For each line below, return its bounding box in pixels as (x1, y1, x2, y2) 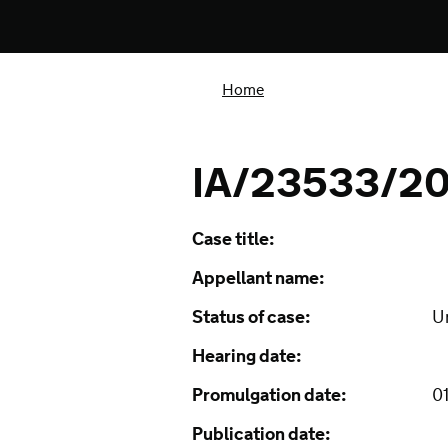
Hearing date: (192, 345, 302, 369)
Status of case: (192, 306, 311, 330)
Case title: (192, 228, 275, 252)
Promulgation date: (192, 384, 347, 408)
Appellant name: (192, 267, 325, 291)
